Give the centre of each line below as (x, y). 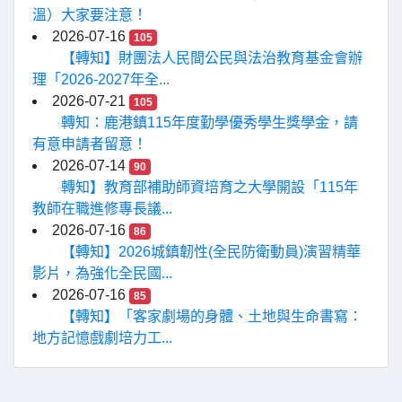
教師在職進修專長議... (102, 209)
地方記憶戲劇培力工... (102, 338)
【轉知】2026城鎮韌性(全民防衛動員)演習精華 (211, 252)
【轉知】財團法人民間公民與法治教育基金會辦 (212, 58)
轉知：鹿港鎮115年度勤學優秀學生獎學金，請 (210, 122)
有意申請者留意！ (90, 144)
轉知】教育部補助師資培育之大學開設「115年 (210, 187)
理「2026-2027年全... (101, 79)
